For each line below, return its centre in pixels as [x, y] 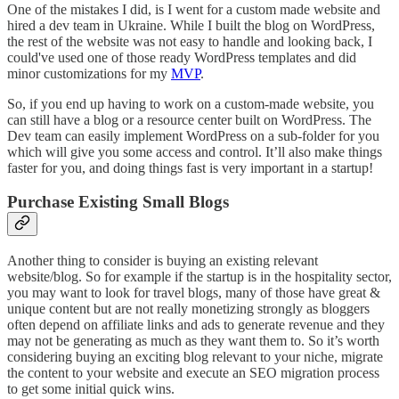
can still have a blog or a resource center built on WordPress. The [189, 119]
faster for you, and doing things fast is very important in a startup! [190, 167]
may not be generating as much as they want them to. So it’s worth [193, 341]
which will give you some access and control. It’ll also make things [195, 151]
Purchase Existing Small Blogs [118, 202]
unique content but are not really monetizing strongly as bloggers [188, 309]
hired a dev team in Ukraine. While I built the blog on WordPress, [191, 25]
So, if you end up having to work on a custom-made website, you [191, 103]
